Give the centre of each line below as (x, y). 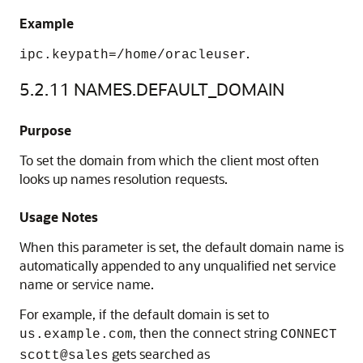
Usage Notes (59, 217)
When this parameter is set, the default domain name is (181, 247)
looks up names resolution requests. (124, 179)
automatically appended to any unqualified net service (178, 265)
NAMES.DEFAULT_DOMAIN (179, 89)
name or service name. (87, 284)
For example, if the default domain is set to (144, 314)
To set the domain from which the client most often (169, 160)
